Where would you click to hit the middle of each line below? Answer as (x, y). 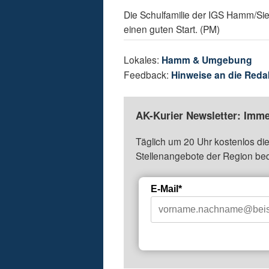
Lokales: (143, 60)
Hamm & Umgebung (207, 60)
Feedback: (148, 75)
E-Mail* (167, 189)
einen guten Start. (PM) (172, 29)
